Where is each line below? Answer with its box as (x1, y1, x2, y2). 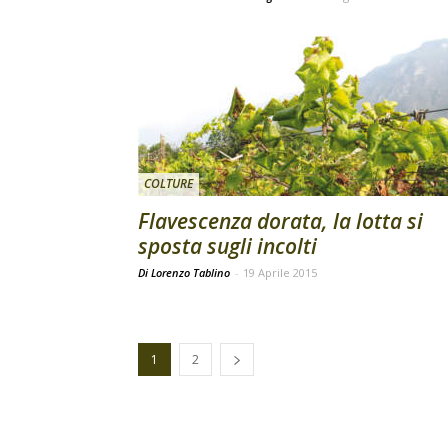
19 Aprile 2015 (243, 265, 317, 280)
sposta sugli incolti (138, 232, 317, 260)
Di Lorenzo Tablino (138, 265, 233, 280)
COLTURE (144, 175, 193, 192)
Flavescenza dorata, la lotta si (138, 207, 423, 235)
